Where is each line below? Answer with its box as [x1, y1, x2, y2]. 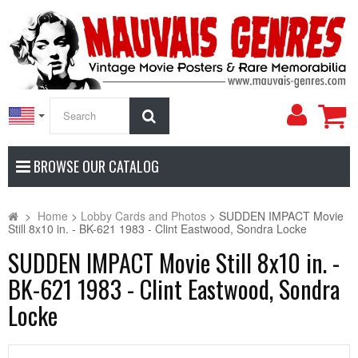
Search [155, 104, 201, 125]
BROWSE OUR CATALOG [30, 155, 159, 177]
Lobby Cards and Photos [81, 207, 206, 224]
